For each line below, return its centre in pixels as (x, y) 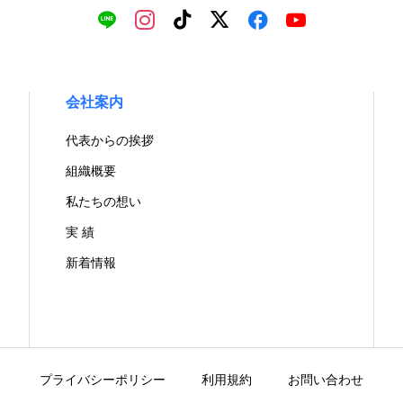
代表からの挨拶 (110, 140)
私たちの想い (103, 201)
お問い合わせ (326, 380)
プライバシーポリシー (103, 380)
